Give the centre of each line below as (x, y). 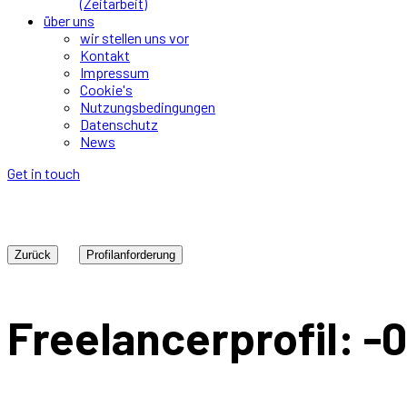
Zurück (33, 255)
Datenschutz (119, 124)
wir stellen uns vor (134, 38)
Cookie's (106, 89)
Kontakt (105, 55)
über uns (69, 20)
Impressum (114, 72)
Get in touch (44, 173)
